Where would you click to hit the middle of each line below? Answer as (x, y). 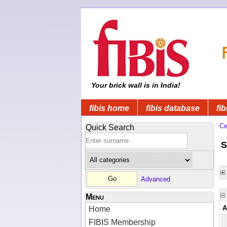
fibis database (173, 108)
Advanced (156, 179)
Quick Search (110, 127)
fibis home (109, 108)
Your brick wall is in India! (135, 85)
